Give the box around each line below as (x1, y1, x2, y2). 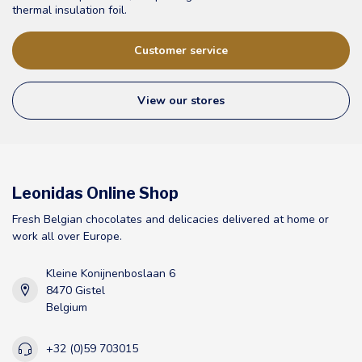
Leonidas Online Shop (12, 183, 179, 203)
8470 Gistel (46, 282, 105, 298)
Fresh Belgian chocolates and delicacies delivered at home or (12, 211, 329, 227)
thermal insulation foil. (12, 2, 127, 18)
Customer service (134, 42, 228, 58)
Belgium (46, 299, 87, 315)
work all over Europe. (12, 228, 122, 244)
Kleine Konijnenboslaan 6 (46, 265, 175, 281)
